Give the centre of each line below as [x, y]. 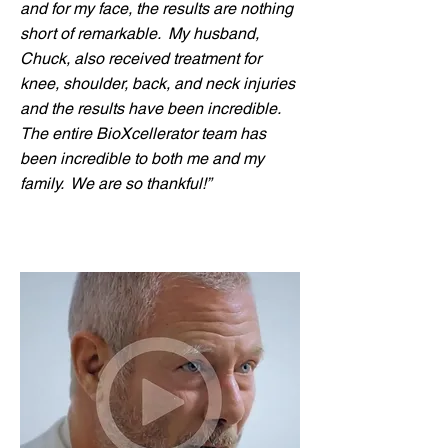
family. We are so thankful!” [115, 183]
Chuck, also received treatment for [140, 58]
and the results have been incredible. [150, 108]
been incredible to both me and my [142, 158]
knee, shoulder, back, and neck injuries [157, 83]
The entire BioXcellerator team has [143, 133]
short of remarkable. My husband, [139, 33]
